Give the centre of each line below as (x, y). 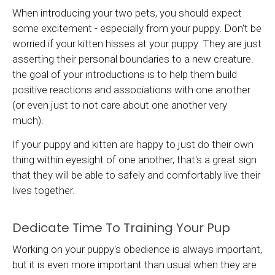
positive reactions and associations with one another (131, 90)
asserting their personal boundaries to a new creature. (133, 59)
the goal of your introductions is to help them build (125, 75)
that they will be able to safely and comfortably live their (136, 175)
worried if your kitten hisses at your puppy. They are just (137, 44)
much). (29, 121)
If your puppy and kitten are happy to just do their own (133, 144)
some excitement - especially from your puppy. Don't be (137, 29)
